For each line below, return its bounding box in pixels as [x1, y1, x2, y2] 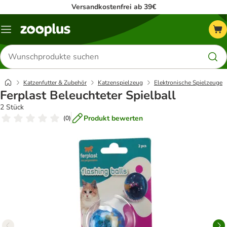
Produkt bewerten [84, 113, 143, 123]
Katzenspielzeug [98, 79, 143, 87]
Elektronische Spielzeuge [154, 79, 222, 87]
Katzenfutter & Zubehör [23, 79, 87, 87]
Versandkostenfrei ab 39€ [71, 2, 156, 12]
